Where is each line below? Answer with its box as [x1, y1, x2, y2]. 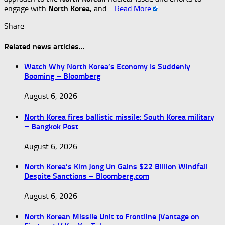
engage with [4, 4, 48, 14]
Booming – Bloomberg [24, 71, 100, 81]
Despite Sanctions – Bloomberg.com [24, 171, 149, 181]
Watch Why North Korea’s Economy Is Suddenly [24, 61, 190, 71]
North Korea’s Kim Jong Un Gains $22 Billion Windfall [24, 162, 208, 172]
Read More [115, 4, 151, 14]
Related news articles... [4, 41, 85, 51]
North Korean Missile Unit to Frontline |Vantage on [24, 211, 199, 221]
